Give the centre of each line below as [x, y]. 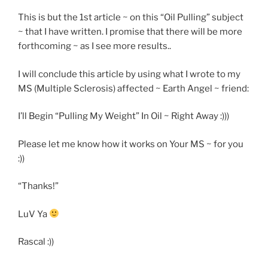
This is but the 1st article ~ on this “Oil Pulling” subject [131, 18]
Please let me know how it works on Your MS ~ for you [131, 144]
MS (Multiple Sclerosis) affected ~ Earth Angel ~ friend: [133, 88]
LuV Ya [33, 214]
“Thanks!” [38, 186]
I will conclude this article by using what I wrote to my [129, 74]
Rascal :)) [36, 242]
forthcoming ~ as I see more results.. [95, 46]
